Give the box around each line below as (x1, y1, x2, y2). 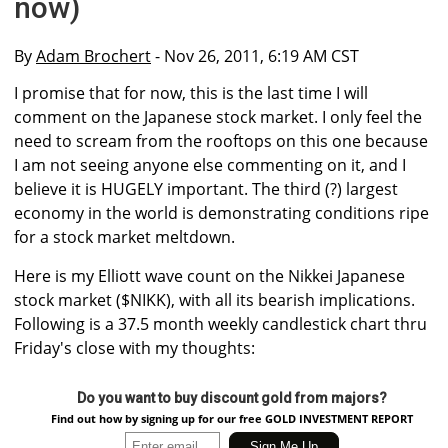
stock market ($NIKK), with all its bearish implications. (14, 289, 415, 312)
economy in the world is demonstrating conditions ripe (14, 202, 429, 225)
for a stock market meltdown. (14, 226, 235, 249)
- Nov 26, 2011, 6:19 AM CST (151, 45, 359, 67)
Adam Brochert (36, 45, 151, 67)
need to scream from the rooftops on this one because (14, 130, 428, 153)
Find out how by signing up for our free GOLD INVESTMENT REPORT (50, 411, 413, 427)
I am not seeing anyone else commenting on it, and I (14, 154, 406, 177)
